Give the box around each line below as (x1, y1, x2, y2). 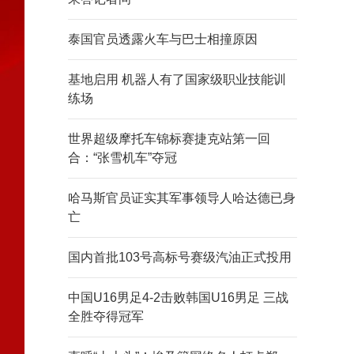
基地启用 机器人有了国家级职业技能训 (68, 73, 286, 86)
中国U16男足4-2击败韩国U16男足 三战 (68, 291, 288, 304)
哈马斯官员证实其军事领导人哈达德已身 (68, 191, 296, 205)
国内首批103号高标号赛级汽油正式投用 (68, 250, 292, 264)
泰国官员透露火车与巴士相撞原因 (68, 32, 258, 46)
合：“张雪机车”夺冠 (68, 151, 177, 164)
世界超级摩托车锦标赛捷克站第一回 (68, 132, 270, 145)
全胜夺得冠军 (68, 310, 144, 323)
